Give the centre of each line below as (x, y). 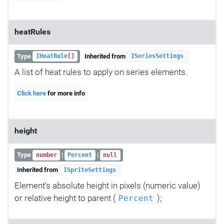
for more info (66, 93)
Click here (32, 93)
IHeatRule (51, 56)
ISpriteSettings (89, 170)
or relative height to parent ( (65, 198)
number (46, 155)
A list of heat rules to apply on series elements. (101, 72)
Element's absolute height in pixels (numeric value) (107, 186)
